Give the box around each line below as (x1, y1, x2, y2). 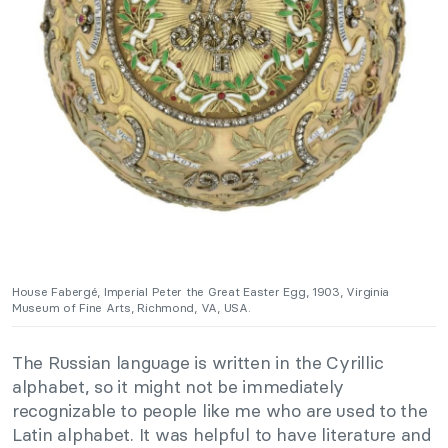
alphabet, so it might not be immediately (12, 374, 345, 398)
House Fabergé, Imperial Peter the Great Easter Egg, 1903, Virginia (12, 283, 390, 299)
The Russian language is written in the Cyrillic (12, 350, 384, 374)
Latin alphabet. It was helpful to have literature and (12, 422, 431, 446)
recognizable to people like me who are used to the (12, 398, 428, 422)
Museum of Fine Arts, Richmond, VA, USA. (12, 299, 251, 315)
